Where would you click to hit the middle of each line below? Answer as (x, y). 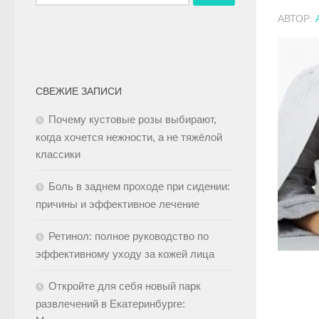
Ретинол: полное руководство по (129, 236)
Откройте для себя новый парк (125, 286)
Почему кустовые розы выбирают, (132, 119)
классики (58, 154)
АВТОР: (297, 19)
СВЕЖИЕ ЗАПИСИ (79, 91)
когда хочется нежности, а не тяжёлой (129, 137)
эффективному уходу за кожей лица (125, 254)
